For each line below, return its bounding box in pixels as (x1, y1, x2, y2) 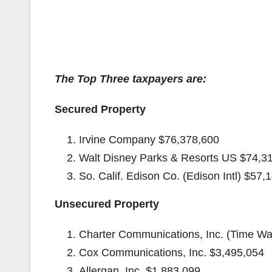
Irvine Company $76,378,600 (79, 134, 219, 146)
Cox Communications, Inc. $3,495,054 (79, 246, 264, 259)
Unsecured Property (55, 198, 159, 210)
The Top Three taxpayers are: (55, 73, 206, 85)
